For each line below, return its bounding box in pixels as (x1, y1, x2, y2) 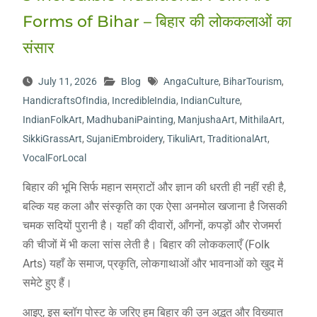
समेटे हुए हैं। (22, 275, 72, 289)
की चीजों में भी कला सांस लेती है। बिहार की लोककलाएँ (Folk (22, 237, 270, 251)
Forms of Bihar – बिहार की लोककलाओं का (22, 11, 292, 31)
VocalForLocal (22, 151, 86, 163)
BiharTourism (222, 75, 282, 87)
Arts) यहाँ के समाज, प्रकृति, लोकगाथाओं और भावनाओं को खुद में (22, 256, 283, 270)
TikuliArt (166, 132, 203, 144)
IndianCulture (180, 94, 240, 106)
